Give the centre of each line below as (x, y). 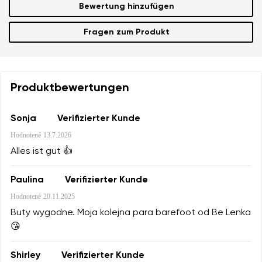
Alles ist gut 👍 (42, 152)
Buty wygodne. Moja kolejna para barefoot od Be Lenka (131, 213)
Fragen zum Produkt (126, 32)
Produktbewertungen (70, 89)
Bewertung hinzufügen (126, 7)
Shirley (25, 255)
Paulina (27, 180)
